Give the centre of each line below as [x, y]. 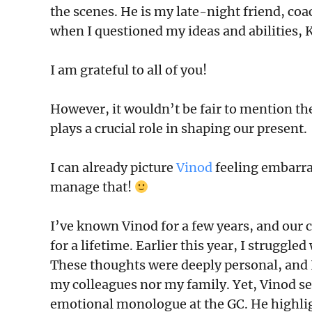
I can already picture [113, 167]
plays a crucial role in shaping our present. [179, 128]
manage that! [92, 187]
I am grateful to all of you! [128, 70]
